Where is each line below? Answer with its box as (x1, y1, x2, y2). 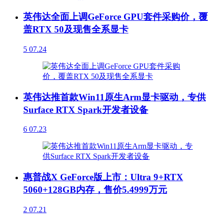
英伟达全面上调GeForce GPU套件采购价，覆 (23, 12, 208, 22)
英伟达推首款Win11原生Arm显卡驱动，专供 (23, 92, 206, 102)
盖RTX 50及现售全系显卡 (23, 24, 128, 35)
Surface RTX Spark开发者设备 (23, 104, 148, 115)
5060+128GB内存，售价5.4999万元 (23, 185, 167, 195)
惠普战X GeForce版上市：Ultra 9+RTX (23, 172, 183, 183)
